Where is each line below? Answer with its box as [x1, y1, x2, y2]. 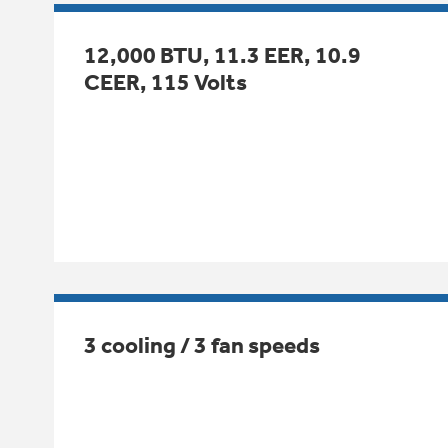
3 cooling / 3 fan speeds [84, 331, 320, 359]
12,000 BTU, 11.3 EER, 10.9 [84, 41, 361, 69]
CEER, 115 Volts [84, 68, 247, 96]
